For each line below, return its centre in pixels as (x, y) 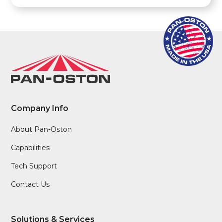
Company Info (40, 109)
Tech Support (34, 166)
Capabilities (30, 148)
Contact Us (30, 185)
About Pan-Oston (42, 130)
